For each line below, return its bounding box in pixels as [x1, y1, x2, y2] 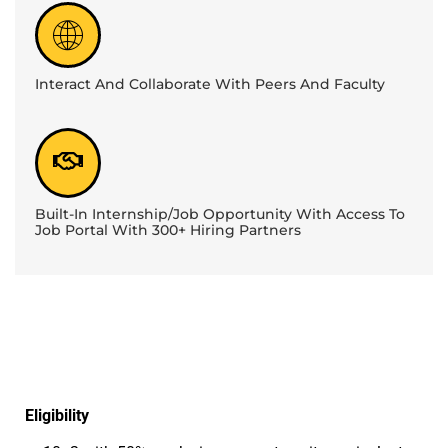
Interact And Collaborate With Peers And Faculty [35, 75, 385, 94]
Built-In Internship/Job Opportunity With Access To [35, 205, 405, 224]
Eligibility [25, 406, 89, 426]
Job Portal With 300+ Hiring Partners [35, 221, 301, 240]
